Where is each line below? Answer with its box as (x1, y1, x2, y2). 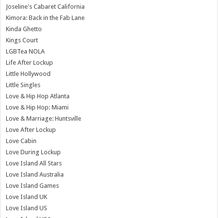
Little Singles (6, 81, 41, 89)
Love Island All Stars (6, 159, 62, 167)
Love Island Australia (6, 170, 64, 178)
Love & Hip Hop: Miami (6, 103, 69, 111)
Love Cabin (6, 137, 37, 145)
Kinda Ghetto (6, 25, 42, 33)
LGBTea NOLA (6, 47, 45, 55)
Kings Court (6, 36, 38, 44)
